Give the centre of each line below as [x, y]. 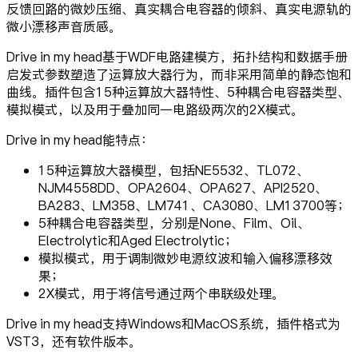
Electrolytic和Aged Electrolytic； [138, 240]
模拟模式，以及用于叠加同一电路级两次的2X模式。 [155, 109]
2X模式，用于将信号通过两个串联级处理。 [161, 293]
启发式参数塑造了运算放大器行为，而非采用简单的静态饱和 [179, 74]
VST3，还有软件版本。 [74, 341]
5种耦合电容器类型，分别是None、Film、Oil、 [174, 223]
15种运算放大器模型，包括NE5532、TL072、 [174, 170]
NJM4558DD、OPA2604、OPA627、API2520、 [183, 187]
